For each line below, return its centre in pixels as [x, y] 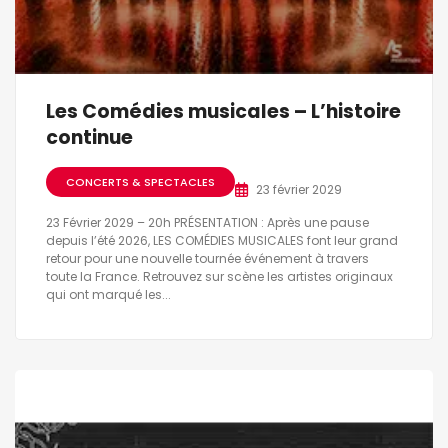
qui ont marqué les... [108, 294]
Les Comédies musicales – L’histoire [223, 111]
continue [89, 137]
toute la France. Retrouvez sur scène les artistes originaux [219, 276]
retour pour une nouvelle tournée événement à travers [207, 258]
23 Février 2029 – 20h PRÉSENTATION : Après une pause [207, 222]
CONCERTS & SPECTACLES [140, 182]
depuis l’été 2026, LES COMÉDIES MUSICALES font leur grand [222, 240]
